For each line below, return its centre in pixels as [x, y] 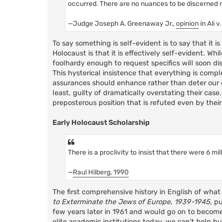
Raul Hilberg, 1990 [101, 172]
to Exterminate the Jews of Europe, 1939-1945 [131, 202]
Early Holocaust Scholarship [101, 122]
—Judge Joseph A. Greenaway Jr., [122, 23]
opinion [187, 23]
